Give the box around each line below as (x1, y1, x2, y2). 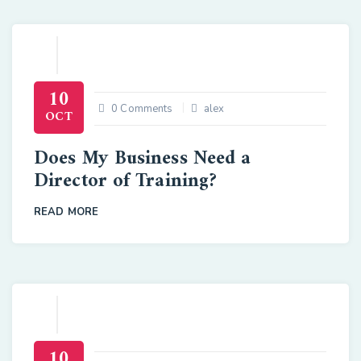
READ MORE (34, 205, 98, 220)
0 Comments (111, 102, 173, 117)
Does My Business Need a (34, 142, 251, 176)
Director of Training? (34, 164, 218, 199)
